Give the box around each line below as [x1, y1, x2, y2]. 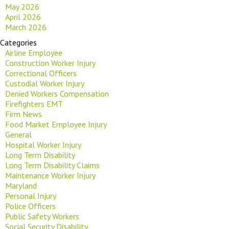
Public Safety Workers [5, 211, 79, 221]
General [5, 129, 32, 140]
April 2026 [5, 11, 41, 22]
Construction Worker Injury [5, 57, 96, 68]
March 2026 [5, 21, 47, 32]
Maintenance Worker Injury [5, 170, 96, 180]
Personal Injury [5, 190, 56, 201]
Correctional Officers [5, 67, 77, 78]
